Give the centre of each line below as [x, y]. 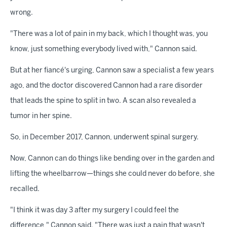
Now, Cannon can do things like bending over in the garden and [112, 159]
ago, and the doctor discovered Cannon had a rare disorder [106, 86]
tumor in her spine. [41, 116]
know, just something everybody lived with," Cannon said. [104, 49]
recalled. [25, 189]
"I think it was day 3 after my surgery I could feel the [94, 210]
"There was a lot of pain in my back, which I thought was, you [109, 34]
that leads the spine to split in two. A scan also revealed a [103, 101]
